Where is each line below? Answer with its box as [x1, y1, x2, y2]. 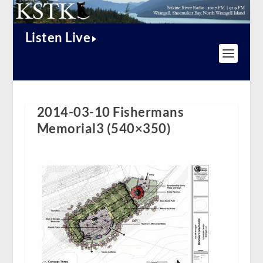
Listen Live [25, 29, 91, 46]
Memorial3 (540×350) [36, 120, 171, 137]
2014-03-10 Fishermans [36, 104, 184, 120]
